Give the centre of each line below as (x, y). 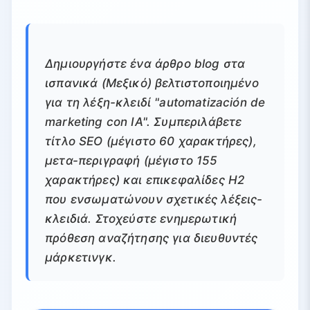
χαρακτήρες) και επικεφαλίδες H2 (145, 180)
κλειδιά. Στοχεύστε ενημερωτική (141, 219)
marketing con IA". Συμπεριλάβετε (144, 122)
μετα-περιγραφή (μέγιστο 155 (131, 161)
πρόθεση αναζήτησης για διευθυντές (152, 238)
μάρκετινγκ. (81, 258)
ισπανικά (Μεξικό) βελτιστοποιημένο (152, 83)
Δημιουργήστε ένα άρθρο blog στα (145, 64)
